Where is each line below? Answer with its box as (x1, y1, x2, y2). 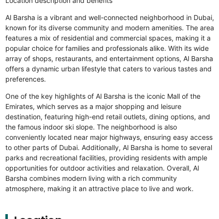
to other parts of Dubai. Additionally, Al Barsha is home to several (5, 143, 212, 152)
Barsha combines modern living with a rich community (5, 174, 177, 182)
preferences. (5, 75, 46, 83)
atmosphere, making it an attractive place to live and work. (5, 184, 194, 193)
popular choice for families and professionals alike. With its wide (5, 44, 209, 52)
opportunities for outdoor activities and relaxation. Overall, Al (5, 164, 199, 172)
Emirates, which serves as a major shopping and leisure (5, 102, 181, 110)
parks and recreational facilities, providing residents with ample (5, 153, 207, 162)
